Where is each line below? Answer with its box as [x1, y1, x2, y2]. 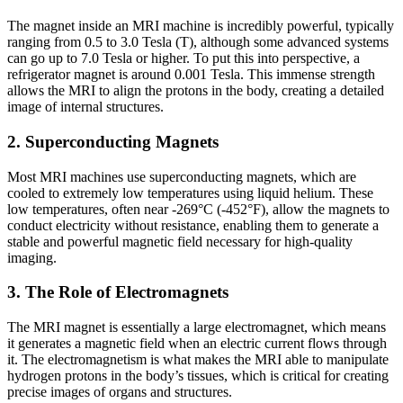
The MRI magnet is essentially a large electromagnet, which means [7, 319, 386, 335]
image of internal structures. [7, 99, 164, 115]
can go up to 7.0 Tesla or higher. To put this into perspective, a [7, 50, 360, 67]
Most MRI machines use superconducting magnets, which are [7, 168, 356, 184]
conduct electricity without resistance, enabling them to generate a [7, 217, 379, 233]
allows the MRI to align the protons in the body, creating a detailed [7, 83, 384, 99]
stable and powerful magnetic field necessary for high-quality [7, 233, 353, 249]
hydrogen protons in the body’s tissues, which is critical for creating [7, 368, 389, 383]
